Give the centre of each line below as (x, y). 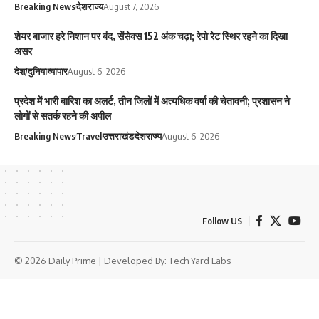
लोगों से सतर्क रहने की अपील (63, 116)
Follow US (222, 221)
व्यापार (58, 72)
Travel (89, 136)
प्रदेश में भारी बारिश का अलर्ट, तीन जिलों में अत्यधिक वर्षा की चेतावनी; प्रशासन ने (152, 101)
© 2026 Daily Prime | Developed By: (91, 261)
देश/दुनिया (31, 72)
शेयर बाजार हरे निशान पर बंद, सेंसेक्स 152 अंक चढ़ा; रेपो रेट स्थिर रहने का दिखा (151, 36)
